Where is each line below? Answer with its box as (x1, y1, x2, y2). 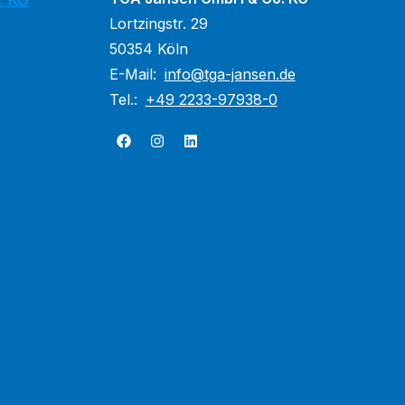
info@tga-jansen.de (164, 65, 296, 83)
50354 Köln (108, 40, 188, 58)
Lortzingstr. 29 (108, 14, 208, 33)
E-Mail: (108, 65, 161, 83)
